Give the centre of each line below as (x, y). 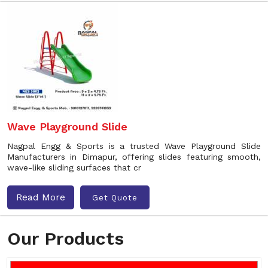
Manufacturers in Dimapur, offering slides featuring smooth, (134, 157)
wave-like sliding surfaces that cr (74, 167)
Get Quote (115, 197)
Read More (41, 197)
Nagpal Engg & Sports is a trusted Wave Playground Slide (134, 146)
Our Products (66, 238)
